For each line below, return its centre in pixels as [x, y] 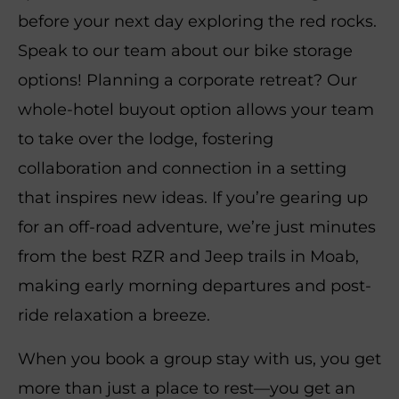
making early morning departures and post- [195, 285]
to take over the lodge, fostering [146, 138]
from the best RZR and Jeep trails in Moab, [188, 256]
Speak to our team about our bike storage [185, 50]
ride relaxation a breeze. [114, 315]
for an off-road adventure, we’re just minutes [197, 227]
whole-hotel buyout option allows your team [196, 109]
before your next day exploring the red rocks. [197, 21]
